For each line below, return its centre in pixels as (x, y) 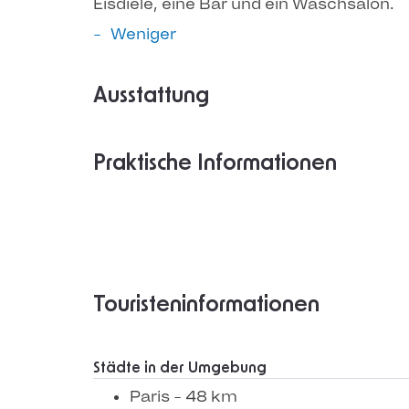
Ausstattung (151, 96)
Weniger (143, 34)
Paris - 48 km (184, 396)
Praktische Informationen (215, 163)
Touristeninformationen (206, 305)
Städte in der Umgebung (180, 368)
